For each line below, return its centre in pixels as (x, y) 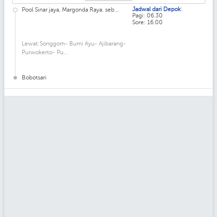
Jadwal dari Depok (156, 9)
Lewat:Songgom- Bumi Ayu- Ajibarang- (74, 43)
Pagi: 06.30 (147, 16)
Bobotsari (34, 77)
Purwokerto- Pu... (45, 52)
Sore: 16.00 (147, 23)
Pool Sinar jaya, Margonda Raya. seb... (70, 9)
